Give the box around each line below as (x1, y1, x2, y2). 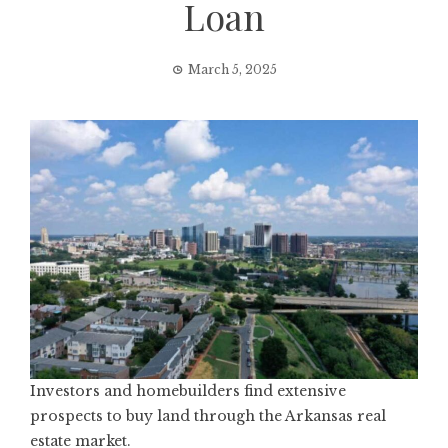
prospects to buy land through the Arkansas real (30, 407, 386, 426)
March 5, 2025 (187, 62, 277, 77)
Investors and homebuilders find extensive (30, 382, 346, 401)
